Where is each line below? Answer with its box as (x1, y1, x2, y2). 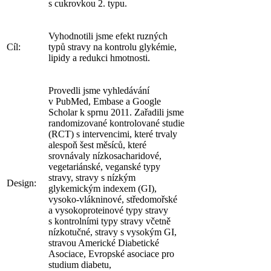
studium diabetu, (48, 259, 111, 270)
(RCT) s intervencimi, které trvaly (48, 128, 177, 139)
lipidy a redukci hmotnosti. (48, 52, 150, 63)
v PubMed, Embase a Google (48, 96, 161, 106)
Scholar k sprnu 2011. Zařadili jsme (48, 106, 184, 117)
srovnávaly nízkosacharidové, (48, 150, 162, 161)
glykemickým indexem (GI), (48, 183, 157, 194)
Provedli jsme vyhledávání (48, 85, 149, 96)
